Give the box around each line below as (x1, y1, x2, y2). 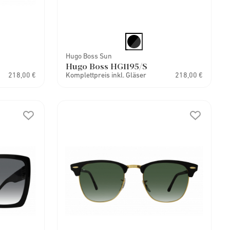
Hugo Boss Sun (65, 52, 112, 60)
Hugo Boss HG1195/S (65, 60, 147, 72)
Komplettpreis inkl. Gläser (65, 71, 146, 79)
